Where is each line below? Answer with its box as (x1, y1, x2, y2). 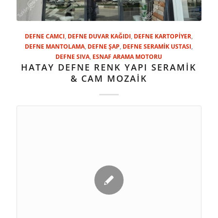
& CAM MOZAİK (70, 73, 147, 85)
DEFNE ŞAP (88, 42, 120, 51)
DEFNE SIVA (55, 53, 90, 61)
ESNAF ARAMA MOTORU (92, 53, 163, 61)
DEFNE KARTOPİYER (134, 32, 192, 40)
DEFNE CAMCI (25, 32, 65, 40)
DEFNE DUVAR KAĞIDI (68, 32, 131, 40)
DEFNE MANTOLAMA (25, 42, 85, 51)
